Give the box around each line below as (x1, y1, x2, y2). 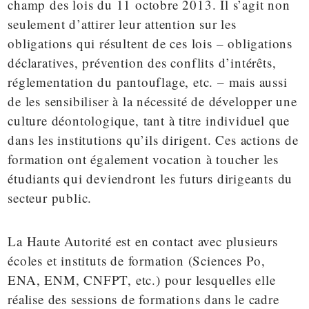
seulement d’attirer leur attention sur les (8, 14, 237, 32)
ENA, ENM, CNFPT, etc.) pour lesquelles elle (8, 270, 276, 288)
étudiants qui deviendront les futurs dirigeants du (8, 169, 293, 187)
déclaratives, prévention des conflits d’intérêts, (8, 53, 277, 71)
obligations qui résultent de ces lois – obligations (8, 34, 293, 52)
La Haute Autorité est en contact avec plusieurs (8, 232, 278, 250)
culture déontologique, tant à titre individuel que (8, 111, 290, 129)
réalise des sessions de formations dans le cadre (8, 290, 279, 308)
